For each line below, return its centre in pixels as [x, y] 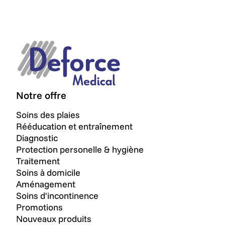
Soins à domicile [48, 173]
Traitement [38, 161]
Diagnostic [37, 138]
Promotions [39, 207]
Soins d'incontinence [57, 196]
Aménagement [46, 184]
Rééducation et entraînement [74, 127]
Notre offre [41, 95]
